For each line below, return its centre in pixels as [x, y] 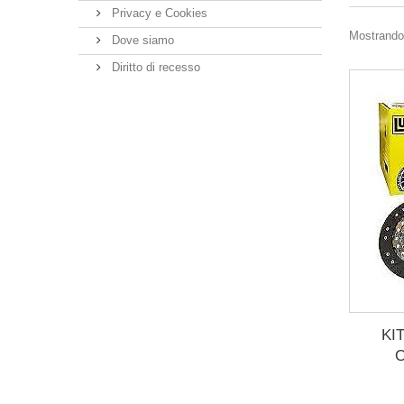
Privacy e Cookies [158, 13]
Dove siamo [141, 40]
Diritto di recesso [154, 67]
